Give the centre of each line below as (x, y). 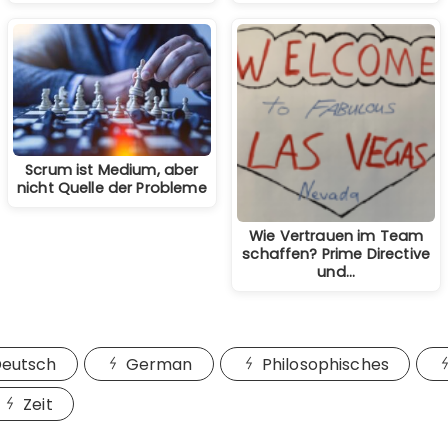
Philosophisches (325, 364)
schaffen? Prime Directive (336, 254)
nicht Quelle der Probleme (111, 188)
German (159, 364)
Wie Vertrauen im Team (336, 236)
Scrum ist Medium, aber (112, 170)
